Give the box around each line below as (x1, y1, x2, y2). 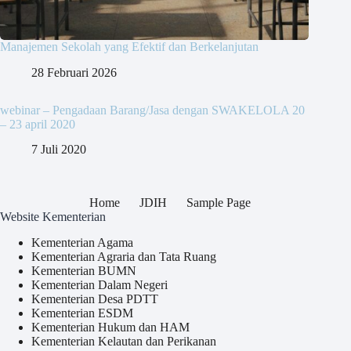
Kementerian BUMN (31, 264, 136, 278)
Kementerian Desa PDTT (31, 292, 158, 306)
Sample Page (186, 196, 251, 210)
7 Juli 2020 (31, 143, 86, 157)
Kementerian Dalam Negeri (31, 278, 168, 292)
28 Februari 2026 (31, 65, 117, 79)
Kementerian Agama (31, 236, 133, 250)
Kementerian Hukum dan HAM (31, 320, 190, 335)
